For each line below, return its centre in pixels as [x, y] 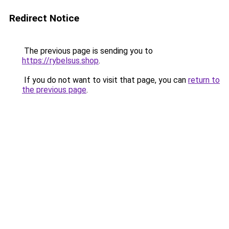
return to [204, 80]
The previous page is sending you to [87, 51]
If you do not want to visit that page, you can [105, 80]
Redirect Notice [44, 18]
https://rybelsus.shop [60, 61]
